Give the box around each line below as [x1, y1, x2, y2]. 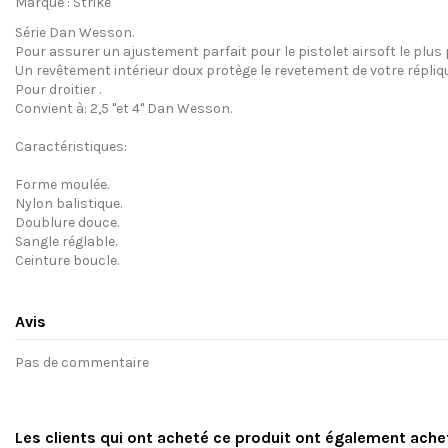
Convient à [15, 100, 84, 118]
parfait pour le [202, 43, 295, 61]
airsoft [352, 43, 396, 61]
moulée [60, 176, 107, 194]
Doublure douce [15, 214, 117, 232]
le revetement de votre [260, 62, 404, 80]
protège [206, 62, 257, 80]
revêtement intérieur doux [36, 62, 203, 80]
